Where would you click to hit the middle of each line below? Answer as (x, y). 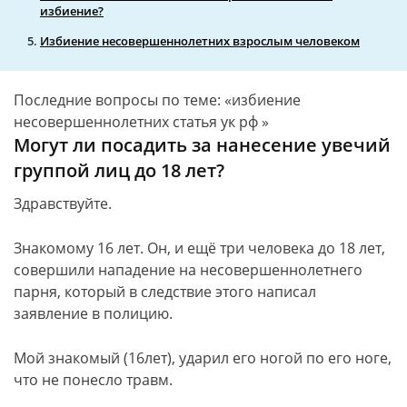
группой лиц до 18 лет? (119, 170)
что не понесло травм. (93, 380)
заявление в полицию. (93, 313)
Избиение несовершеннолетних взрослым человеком (200, 41)
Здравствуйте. (63, 203)
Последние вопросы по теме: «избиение (157, 100)
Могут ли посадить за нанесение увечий (202, 145)
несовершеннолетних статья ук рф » (141, 122)
